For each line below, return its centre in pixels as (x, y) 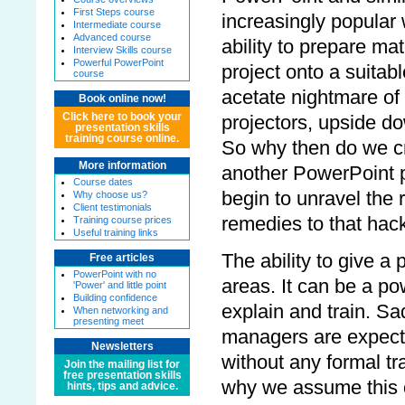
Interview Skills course (122, 50)
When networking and (121, 310)
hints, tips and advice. (122, 386)
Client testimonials (113, 207)
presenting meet (108, 321)
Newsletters (122, 346)
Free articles (122, 258)
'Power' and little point (120, 285)
